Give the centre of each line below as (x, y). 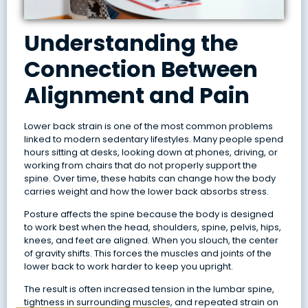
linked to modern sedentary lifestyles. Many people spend (153, 139)
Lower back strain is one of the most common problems (148, 126)
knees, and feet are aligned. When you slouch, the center (151, 241)
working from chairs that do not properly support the (140, 165)
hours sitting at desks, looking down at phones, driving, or (151, 152)
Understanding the (131, 43)
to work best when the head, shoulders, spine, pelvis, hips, (152, 228)
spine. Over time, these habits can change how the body (150, 178)
